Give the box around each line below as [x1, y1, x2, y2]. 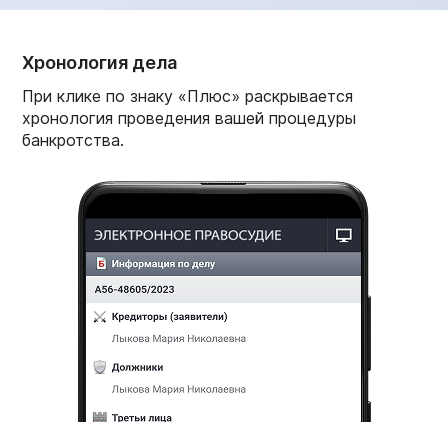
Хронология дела [22, 51, 177, 73]
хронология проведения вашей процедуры [22, 107, 356, 128]
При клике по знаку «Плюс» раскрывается [22, 85, 353, 106]
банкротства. [22, 129, 124, 150]
